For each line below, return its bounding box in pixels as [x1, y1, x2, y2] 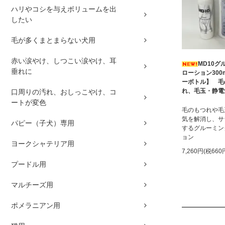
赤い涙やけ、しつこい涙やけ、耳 [11, 57, 117, 65]
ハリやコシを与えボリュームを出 [11, 5, 117, 14]
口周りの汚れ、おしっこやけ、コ [11, 88, 117, 96]
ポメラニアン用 [11, 201, 60, 210]
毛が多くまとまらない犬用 [11, 36, 95, 45]
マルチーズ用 [11, 181, 53, 189]
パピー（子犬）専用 [11, 119, 74, 128]
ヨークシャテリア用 [11, 140, 74, 148]
